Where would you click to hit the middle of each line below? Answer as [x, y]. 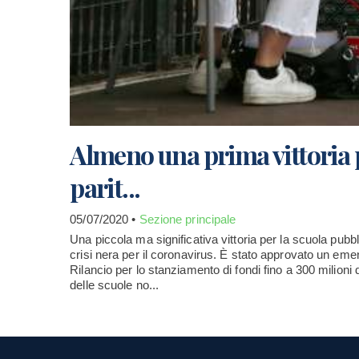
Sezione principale [188, 219]
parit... [105, 187]
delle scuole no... [115, 284]
